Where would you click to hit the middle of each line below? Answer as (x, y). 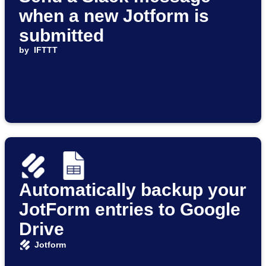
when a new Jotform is (114, 16)
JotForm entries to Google (130, 210)
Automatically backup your (133, 190)
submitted (61, 36)
